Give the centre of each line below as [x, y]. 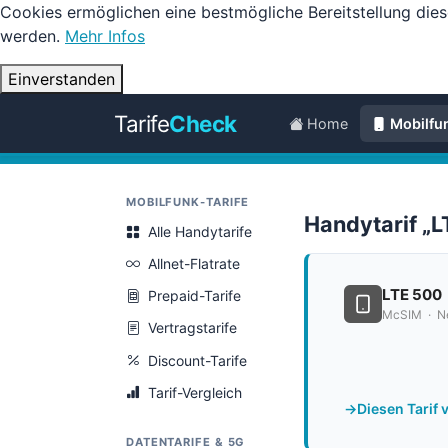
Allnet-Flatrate [194, 263]
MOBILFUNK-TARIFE [188, 201]
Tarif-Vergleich [195, 392]
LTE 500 [412, 294]
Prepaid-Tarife [194, 296]
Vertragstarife [192, 328]
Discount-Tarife [197, 360]
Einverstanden [61, 79]
